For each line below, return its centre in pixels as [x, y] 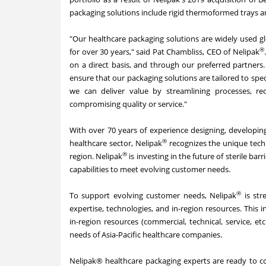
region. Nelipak [96, 156]
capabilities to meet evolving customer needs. [150, 169]
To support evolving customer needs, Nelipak [153, 195]
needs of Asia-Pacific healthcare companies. [146, 234]
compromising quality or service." [128, 104]
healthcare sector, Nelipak [116, 143]
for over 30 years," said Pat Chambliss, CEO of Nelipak [164, 51]
